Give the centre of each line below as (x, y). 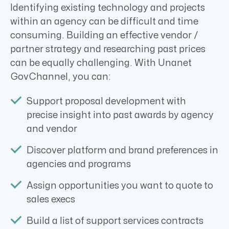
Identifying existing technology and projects (108, 8)
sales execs (51, 200)
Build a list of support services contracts (115, 221)
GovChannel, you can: (61, 77)
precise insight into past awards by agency (120, 116)
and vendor (52, 129)
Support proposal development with (106, 102)
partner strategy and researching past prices (108, 49)
